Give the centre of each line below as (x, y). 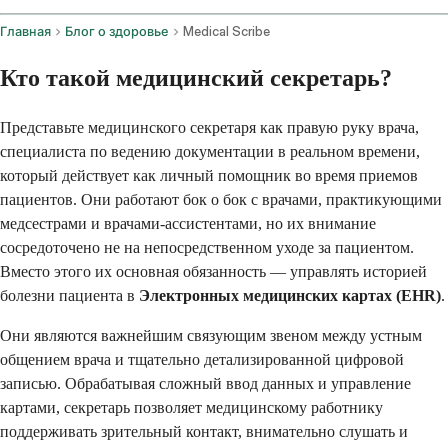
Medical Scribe (226, 32)
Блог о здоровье (117, 32)
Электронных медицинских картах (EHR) (290, 295)
